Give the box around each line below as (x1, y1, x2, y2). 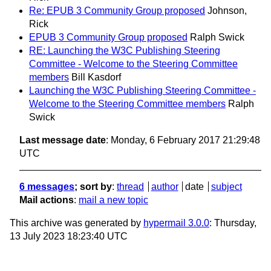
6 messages (19, 181, 74, 192)
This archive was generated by (10, 218, 143, 229)
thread (117, 181, 144, 192)
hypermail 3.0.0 (143, 218, 209, 229)
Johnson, (207, 5, 247, 16)
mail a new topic (79, 195, 148, 206)
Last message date (19, 135, 106, 146)
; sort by (74, 181, 112, 192)
